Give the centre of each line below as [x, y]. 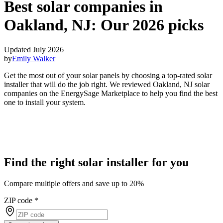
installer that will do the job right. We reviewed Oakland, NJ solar [107, 84]
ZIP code [18, 200]
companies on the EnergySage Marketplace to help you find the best [111, 93]
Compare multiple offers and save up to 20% [74, 183]
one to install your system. [45, 102]
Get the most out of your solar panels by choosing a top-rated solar [108, 75]
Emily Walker [34, 58]
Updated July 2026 [34, 49]
